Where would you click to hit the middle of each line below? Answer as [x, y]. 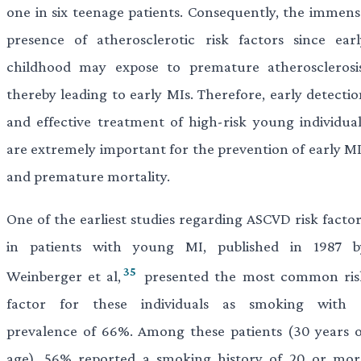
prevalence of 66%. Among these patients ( [150, 331]
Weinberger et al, [64, 276]
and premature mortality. [88, 176]
